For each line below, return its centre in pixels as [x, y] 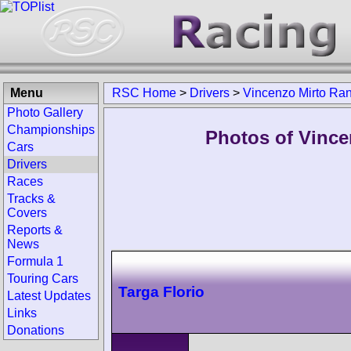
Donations [36, 330]
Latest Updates [49, 296]
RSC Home [144, 93]
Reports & [35, 230]
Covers [27, 213]
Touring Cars [43, 279]
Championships [51, 130]
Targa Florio [161, 291]
